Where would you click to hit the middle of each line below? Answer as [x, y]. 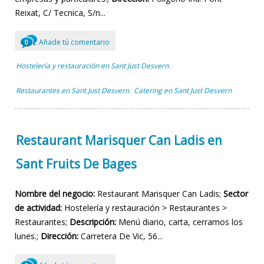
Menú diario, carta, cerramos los [179, 222]
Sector [236, 193]
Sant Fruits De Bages [76, 164]
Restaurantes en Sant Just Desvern [72, 90]
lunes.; [28, 236]
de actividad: [38, 207]
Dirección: [60, 236]
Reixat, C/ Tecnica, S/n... [60, 12]
